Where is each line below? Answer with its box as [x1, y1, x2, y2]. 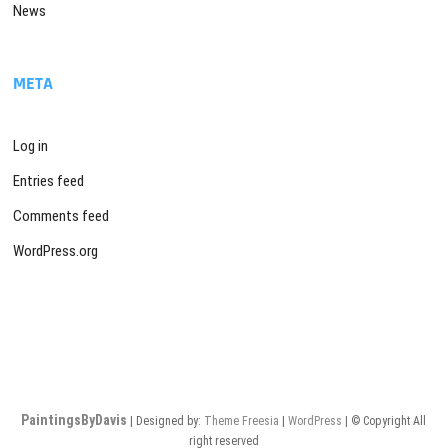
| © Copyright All [342, 413, 427, 428]
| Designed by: [127, 413, 205, 428]
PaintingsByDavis [21, 411, 128, 428]
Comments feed [13, 206, 110, 225]
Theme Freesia [204, 413, 280, 428]
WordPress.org [13, 241, 99, 260]
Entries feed [13, 171, 85, 190]
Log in [13, 136, 49, 155]
